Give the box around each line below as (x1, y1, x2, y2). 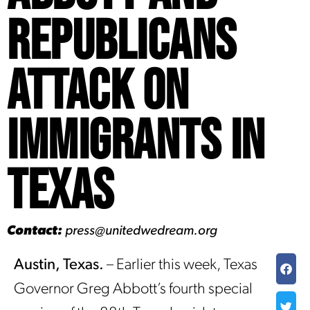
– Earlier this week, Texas (104, 257, 257, 273)
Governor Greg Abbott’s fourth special (14, 282, 253, 298)
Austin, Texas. (14, 257, 104, 273)
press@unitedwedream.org (62, 225, 217, 238)
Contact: (7, 225, 62, 238)
